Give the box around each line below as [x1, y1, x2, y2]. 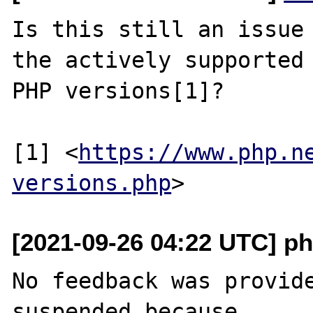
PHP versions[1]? [12, 78, 225, 103]
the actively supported [12, 47, 305, 73]
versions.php [12, 170, 172, 196]
